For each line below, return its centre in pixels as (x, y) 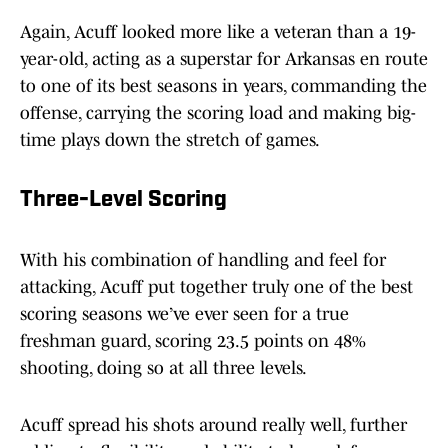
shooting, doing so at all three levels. (165, 368)
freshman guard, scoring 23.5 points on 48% (193, 341)
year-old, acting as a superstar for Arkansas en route (224, 59)
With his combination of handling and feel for (203, 260)
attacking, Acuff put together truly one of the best (216, 287)
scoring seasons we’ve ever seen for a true (184, 314)
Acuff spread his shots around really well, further (213, 425)
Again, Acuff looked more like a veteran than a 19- (218, 32)
